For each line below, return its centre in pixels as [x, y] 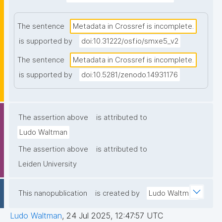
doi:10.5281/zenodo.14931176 [130, 75]
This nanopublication [53, 194]
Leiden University [48, 164]
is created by [117, 194]
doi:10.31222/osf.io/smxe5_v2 [130, 41]
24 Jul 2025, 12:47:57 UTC [115, 216]
